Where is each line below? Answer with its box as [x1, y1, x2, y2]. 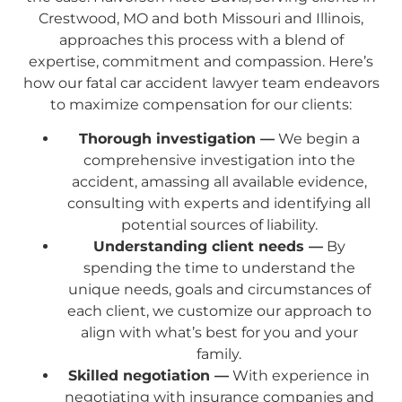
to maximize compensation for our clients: [50, 95, 352, 113]
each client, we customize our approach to [66, 302, 371, 320]
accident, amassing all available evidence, [71, 173, 367, 191]
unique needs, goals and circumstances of [67, 281, 371, 299]
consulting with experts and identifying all [67, 195, 371, 213]
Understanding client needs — [92, 238, 323, 256]
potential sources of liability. [120, 216, 318, 234]
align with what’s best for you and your [80, 324, 358, 342]
